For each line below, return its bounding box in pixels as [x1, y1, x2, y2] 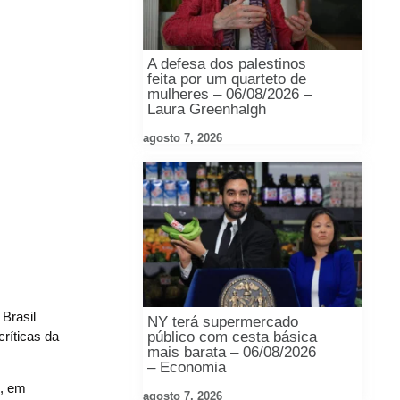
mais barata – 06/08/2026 [147, 343, 317, 361]
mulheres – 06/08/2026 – [147, 86, 312, 104]
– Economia [147, 358, 227, 376]
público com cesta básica [147, 328, 318, 346]
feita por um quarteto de [147, 71, 307, 88]
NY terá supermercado [147, 312, 299, 330]
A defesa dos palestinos [147, 55, 307, 73]
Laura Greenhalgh [147, 101, 267, 119]
